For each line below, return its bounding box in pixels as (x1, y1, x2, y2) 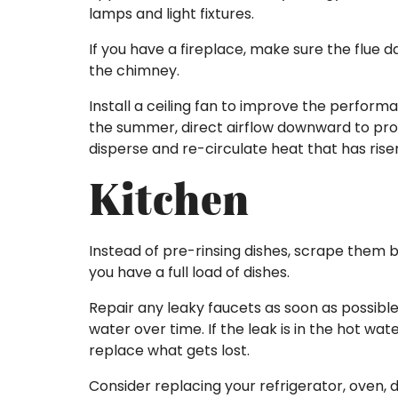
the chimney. (89, 60, 179, 82)
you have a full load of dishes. (89, 262, 290, 283)
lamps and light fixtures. (89, 4, 254, 25)
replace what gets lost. (89, 340, 250, 362)
